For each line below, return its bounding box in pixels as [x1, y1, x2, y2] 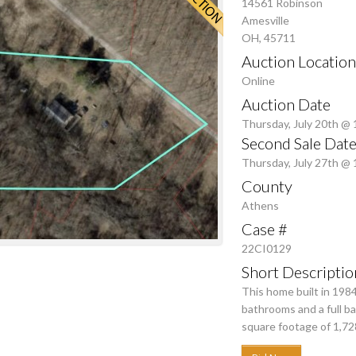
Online [242, 73, 275, 87]
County [242, 176, 292, 195]
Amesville [242, 13, 289, 27]
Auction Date [242, 94, 331, 114]
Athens [242, 198, 279, 212]
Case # [242, 219, 288, 238]
